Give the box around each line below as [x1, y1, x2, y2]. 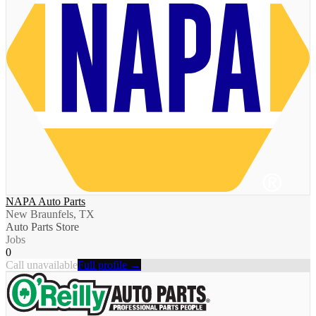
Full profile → [78, 258, 141, 271]
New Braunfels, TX [6, 207, 95, 220]
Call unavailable [6, 258, 78, 271]
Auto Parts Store [6, 220, 79, 233]
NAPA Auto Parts [6, 195, 85, 207]
